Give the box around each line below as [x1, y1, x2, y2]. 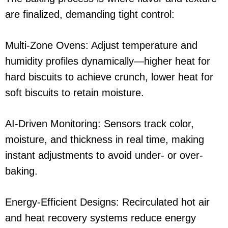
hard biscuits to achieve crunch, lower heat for [5, 71, 213, 83]
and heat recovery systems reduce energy [5, 212, 196, 224]
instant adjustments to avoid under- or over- [5, 150, 203, 161]
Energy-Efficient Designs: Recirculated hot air [5, 196, 210, 208]
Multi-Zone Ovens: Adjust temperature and [5, 40, 197, 51]
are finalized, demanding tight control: [5, 9, 175, 20]
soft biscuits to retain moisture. [5, 87, 144, 99]
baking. [5, 165, 38, 177]
